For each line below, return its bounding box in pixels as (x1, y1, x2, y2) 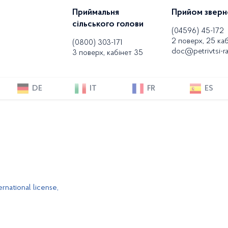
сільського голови (72, 20, 144, 29)
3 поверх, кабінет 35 (72, 49, 143, 57)
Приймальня (72, 8, 119, 17)
